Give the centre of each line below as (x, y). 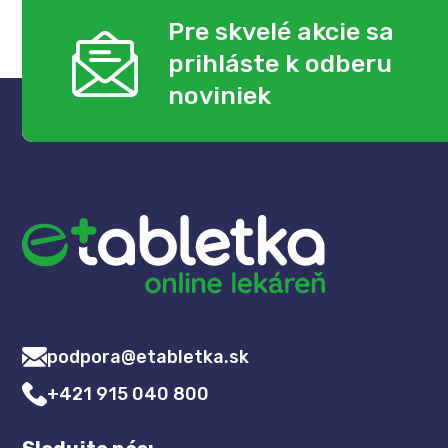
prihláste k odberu (280, 63)
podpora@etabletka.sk (148, 356)
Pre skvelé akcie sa (281, 31)
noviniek (219, 95)
